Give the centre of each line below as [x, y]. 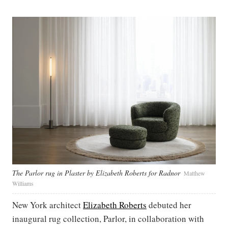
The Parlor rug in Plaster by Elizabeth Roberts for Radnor [96, 173]
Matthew [194, 173]
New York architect [48, 205]
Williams [23, 183]
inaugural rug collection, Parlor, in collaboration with [108, 218]
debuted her [169, 205]
